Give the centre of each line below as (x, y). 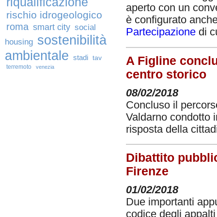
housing (19, 42)
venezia (45, 67)
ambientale (37, 55)
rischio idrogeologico (54, 15)
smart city (52, 27)
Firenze (147, 171)
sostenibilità (72, 40)
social (85, 27)
